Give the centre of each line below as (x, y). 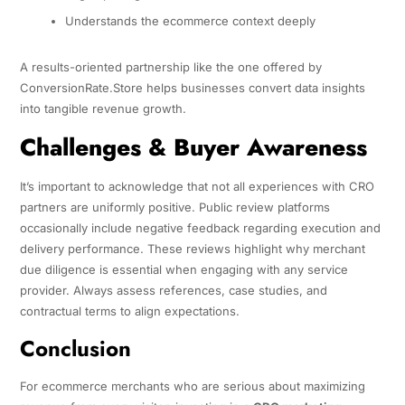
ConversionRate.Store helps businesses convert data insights (192, 87)
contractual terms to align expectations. (129, 311)
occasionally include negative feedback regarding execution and (200, 227)
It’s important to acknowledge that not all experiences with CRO (197, 186)
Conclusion (75, 348)
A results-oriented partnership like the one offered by (170, 66)
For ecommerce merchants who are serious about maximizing (192, 386)
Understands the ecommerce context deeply (190, 20)
